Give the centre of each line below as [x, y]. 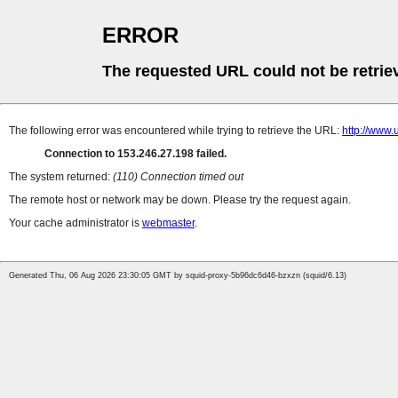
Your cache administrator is [76, 223]
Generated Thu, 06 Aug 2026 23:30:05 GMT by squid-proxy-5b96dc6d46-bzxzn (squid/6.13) [178, 276]
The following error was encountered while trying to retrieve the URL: [175, 131]
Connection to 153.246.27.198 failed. [135, 154]
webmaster [168, 223]
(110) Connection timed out [178, 177]
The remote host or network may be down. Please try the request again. [180, 200]
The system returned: [61, 177]
